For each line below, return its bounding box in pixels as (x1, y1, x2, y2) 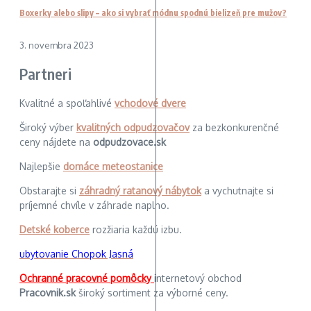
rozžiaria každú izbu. (90, 223, 182, 235)
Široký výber (19, 121, 76, 133)
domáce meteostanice (63, 160, 163, 172)
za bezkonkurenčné (190, 121, 279, 133)
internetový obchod (154, 271, 242, 284)
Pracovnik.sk (19, 286, 78, 299)
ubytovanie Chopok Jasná (19, 247, 133, 260)
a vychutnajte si (201, 184, 274, 196)
